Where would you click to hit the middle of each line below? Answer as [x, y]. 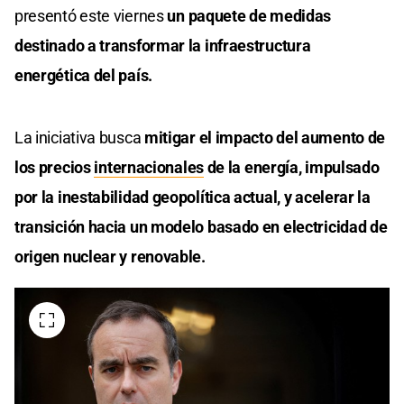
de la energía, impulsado [291, 168]
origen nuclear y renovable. [110, 257]
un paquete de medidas [248, 16]
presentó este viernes [89, 16]
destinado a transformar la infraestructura [163, 46]
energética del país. [83, 76]
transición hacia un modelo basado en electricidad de [201, 227]
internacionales [149, 168]
